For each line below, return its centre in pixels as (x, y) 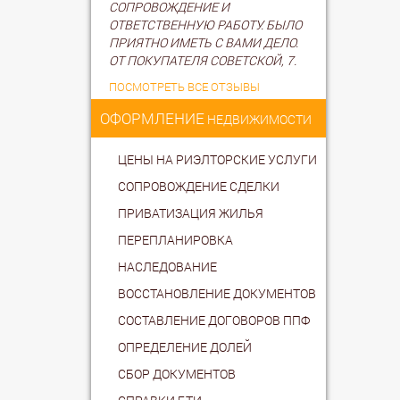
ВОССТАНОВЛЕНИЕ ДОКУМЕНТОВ (217, 293)
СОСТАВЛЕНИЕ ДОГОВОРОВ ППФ (214, 320)
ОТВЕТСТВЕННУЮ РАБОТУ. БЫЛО (205, 24)
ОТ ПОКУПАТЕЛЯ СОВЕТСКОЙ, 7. (203, 60)
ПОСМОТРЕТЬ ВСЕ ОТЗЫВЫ (184, 86)
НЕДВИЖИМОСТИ (258, 119)
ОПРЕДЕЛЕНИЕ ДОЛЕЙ (185, 346)
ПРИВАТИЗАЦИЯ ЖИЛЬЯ (191, 212)
